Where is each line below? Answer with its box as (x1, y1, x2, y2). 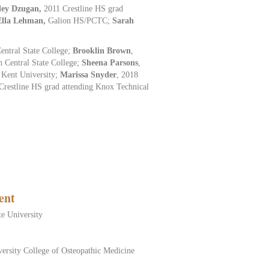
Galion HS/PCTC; (48, 16, 113, 25)
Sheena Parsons (82, 58, 139, 67)
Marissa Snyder (60, 70, 117, 79)
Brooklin (73, 46, 105, 55)
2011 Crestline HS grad (44, 4, 124, 13)
